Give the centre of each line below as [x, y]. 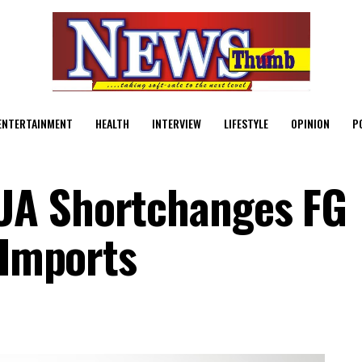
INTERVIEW [177, 123]
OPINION [310, 123]
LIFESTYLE [246, 123]
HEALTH [112, 123]
